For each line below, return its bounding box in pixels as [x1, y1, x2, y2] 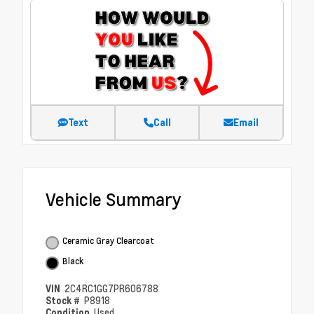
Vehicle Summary [46, 188, 182, 212]
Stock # [46, 294, 82, 307]
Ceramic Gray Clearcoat [62, 235, 154, 247]
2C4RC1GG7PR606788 [64, 282, 159, 296]
